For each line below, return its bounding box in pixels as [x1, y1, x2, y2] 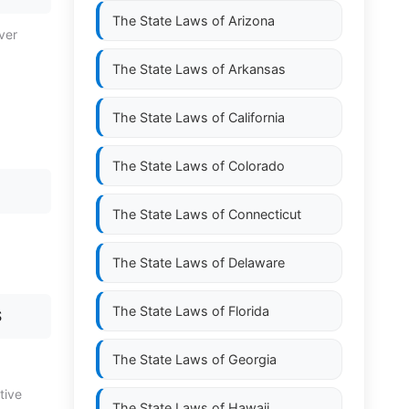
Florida [228, 303, 269, 319]
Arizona [228, 13, 275, 28]
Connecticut [228, 206, 301, 222]
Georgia [228, 351, 277, 367]
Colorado [228, 158, 285, 173]
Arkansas [228, 61, 286, 77]
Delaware [228, 255, 285, 270]
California [228, 110, 285, 125]
